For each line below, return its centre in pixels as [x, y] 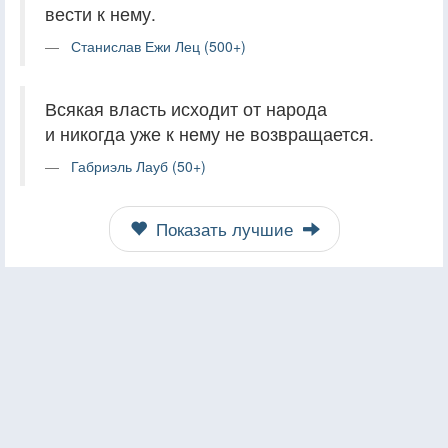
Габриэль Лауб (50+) [138, 165]
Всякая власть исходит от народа [186, 108]
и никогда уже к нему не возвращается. [209, 133]
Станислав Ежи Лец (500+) [158, 45]
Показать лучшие [224, 228]
